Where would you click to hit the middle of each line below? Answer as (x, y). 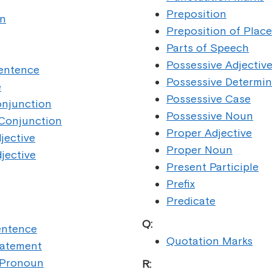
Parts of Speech (208, 48)
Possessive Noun (210, 116)
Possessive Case (209, 99)
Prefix (181, 184)
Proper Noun (199, 150)
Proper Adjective (209, 133)
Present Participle (212, 167)
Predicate (191, 201)
